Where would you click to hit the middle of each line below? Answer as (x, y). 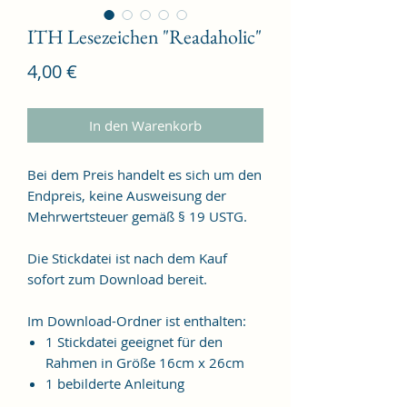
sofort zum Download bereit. (117, 278)
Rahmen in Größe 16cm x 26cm (145, 362)
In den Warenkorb (145, 125)
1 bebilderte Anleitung (115, 383)
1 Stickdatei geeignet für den (134, 341)
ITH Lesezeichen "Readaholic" (144, 36)
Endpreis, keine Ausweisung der (127, 195)
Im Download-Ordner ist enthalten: (137, 320)
